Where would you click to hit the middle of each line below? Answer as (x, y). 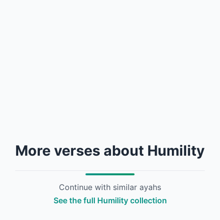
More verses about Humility (110, 151)
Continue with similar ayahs (110, 187)
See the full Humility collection (110, 200)
